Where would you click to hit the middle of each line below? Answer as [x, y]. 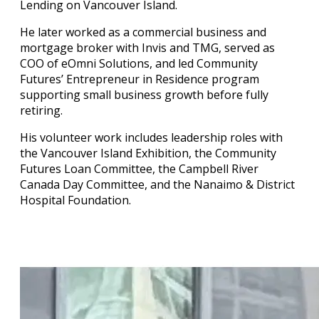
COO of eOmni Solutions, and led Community [139, 64]
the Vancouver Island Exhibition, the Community [148, 153]
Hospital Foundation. [75, 200]
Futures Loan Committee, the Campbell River [139, 169]
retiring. [41, 111]
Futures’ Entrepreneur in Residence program [140, 79]
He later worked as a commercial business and [143, 32]
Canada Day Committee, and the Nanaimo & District [157, 185]
